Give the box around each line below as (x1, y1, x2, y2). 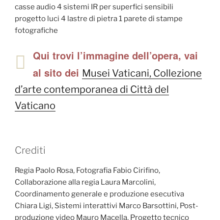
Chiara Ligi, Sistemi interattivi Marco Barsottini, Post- (15, 201, 198, 211)
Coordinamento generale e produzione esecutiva (15, 190, 184, 199)
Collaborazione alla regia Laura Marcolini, (15, 178, 156, 187)
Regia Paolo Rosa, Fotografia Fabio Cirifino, (15, 166, 160, 175)
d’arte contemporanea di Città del (15, 83, 169, 96)
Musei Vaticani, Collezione (82, 67, 202, 80)
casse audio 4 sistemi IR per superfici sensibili (15, 2, 173, 11)
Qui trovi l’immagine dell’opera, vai (33, 48, 198, 63)
